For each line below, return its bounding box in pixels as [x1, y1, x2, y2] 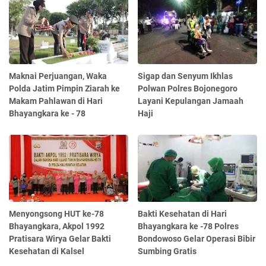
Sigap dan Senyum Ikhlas [138, 71, 233, 81]
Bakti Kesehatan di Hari [138, 209, 227, 219]
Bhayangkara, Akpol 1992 [9, 221, 104, 232]
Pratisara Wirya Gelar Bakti [9, 234, 111, 244]
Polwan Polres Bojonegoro [138, 84, 238, 94]
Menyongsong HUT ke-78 [9, 209, 104, 219]
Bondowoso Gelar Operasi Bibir [138, 234, 256, 244]
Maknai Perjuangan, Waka [9, 71, 107, 81]
